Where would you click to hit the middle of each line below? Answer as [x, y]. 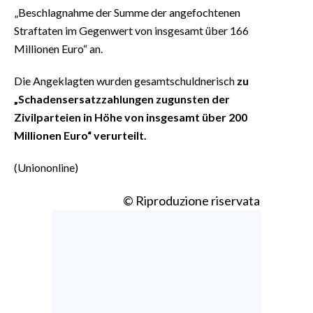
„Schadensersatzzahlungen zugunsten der [122, 99]
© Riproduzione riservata [191, 200]
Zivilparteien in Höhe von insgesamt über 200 [131, 117]
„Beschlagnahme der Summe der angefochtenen [127, 12]
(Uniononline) [46, 167]
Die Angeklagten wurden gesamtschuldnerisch [125, 80]
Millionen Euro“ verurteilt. [80, 135]
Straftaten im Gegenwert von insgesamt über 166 [131, 30]
